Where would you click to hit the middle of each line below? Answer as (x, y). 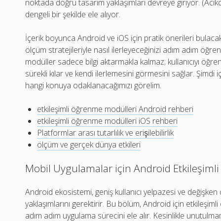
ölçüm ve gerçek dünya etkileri (89, 145)
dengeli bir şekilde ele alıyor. (73, 15)
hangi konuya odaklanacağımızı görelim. (93, 86)
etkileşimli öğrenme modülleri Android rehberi (115, 109)
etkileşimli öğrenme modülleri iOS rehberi (108, 121)
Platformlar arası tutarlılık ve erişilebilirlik (106, 133)
